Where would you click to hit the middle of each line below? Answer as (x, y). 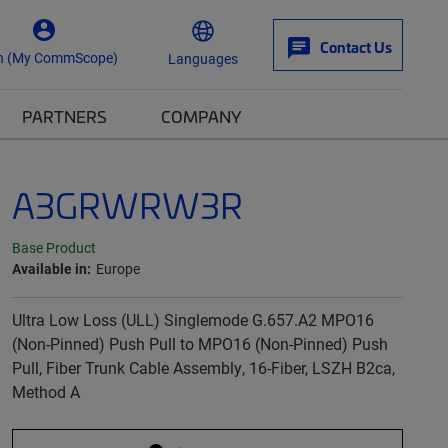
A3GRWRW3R (127, 204)
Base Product (53, 248)
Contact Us (356, 47)
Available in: (51, 268)
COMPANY (201, 116)
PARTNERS (64, 116)
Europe (117, 268)
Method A (45, 391)
